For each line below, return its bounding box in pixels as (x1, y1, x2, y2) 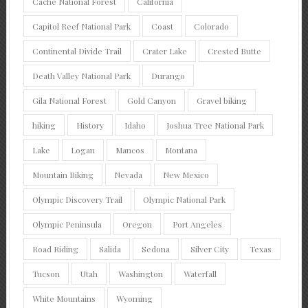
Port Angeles (172, 218, 222, 230)
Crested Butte (207, 45, 261, 56)
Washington (118, 267, 163, 279)
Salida (98, 243, 121, 254)
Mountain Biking (32, 168, 93, 180)
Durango (151, 69, 185, 81)
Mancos (115, 144, 144, 155)
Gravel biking (196, 94, 247, 106)
